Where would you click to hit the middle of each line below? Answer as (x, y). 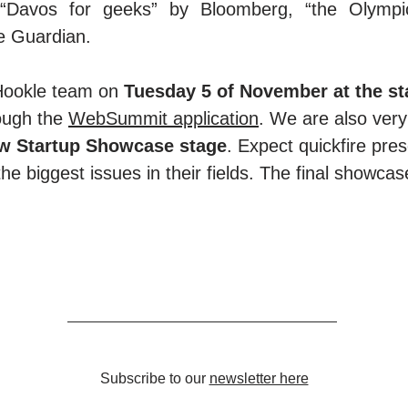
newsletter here (259, 378)
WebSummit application (163, 118)
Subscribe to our (154, 378)
